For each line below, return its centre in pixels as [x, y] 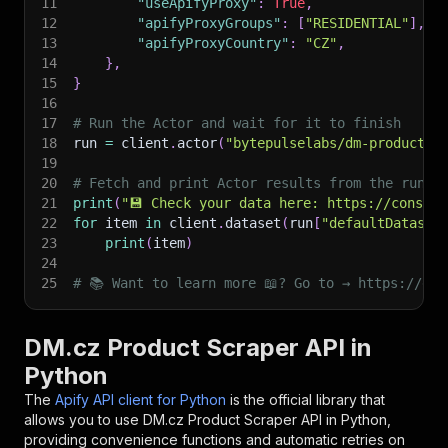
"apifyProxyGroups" [209, 23]
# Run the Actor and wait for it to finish [237, 123]
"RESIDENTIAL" [357, 23]
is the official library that [307, 399]
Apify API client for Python [140, 399]
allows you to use [83, 419]
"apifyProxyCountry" [213, 43]
